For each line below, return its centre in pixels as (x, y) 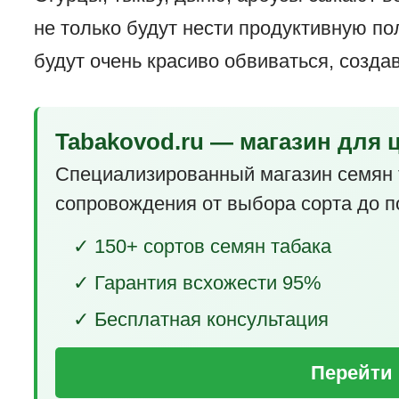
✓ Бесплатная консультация (201, 320)
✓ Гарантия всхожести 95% (198, 283)
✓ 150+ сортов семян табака (203, 247)
